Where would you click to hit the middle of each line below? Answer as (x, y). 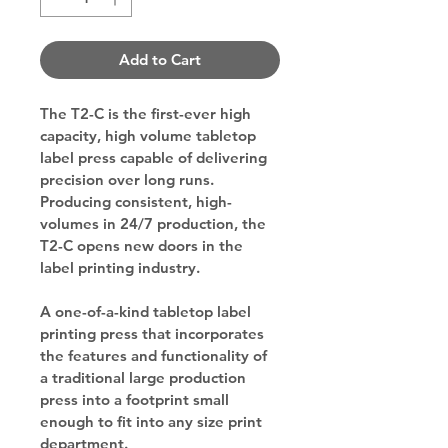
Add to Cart (160, 59)
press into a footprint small (136, 399)
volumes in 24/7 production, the (155, 223)
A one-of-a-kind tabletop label (147, 311)
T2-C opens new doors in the (143, 245)
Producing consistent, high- (136, 201)
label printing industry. (120, 267)
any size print (217, 421)
